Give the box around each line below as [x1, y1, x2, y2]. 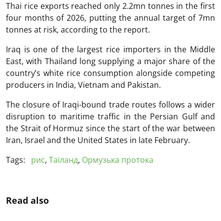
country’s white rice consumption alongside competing [6, 67, 215, 78]
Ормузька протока [82, 154, 153, 165]
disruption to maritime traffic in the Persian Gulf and [6, 110, 215, 122]
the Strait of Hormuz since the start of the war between [6, 122, 215, 134]
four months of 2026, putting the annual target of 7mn [6, 12, 215, 23]
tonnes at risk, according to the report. [6, 24, 150, 35]
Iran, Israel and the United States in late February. [6, 134, 190, 146]
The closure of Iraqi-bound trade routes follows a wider [6, 99, 215, 110]
